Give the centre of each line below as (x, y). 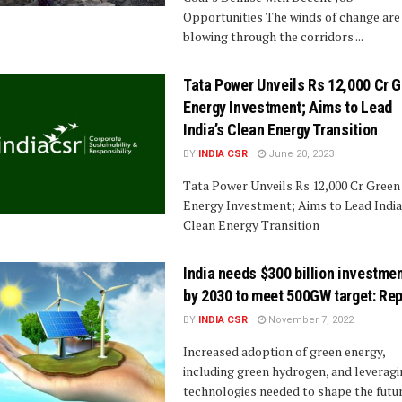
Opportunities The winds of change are (292, 16)
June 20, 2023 (300, 153)
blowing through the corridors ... (273, 36)
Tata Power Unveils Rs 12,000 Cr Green (292, 185)
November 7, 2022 (310, 319)
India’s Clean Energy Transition (280, 129)
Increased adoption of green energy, (284, 351)
